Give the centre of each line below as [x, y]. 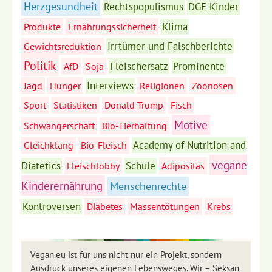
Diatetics [41, 166]
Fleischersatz [139, 66]
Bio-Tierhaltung [134, 126]
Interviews [110, 86]
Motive [191, 125]
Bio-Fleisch [104, 145]
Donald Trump [134, 105]
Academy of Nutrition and [189, 145]
